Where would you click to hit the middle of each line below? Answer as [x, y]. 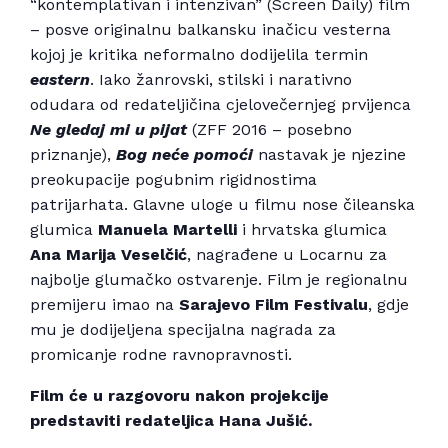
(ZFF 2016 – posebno [269, 130]
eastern [60, 80]
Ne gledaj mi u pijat [108, 130]
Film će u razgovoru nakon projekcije [179, 396]
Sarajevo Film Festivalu [273, 305]
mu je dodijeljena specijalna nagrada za [183, 330]
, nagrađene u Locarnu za [287, 255]
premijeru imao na [104, 305]
